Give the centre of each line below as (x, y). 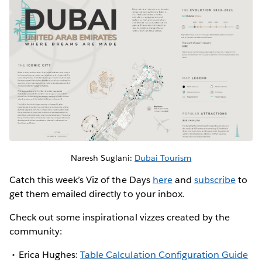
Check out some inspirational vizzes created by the (120, 218)
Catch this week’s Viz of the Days (81, 180)
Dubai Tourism (163, 158)
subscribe (215, 180)
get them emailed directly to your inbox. (98, 194)
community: (36, 232)
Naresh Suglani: (103, 158)
